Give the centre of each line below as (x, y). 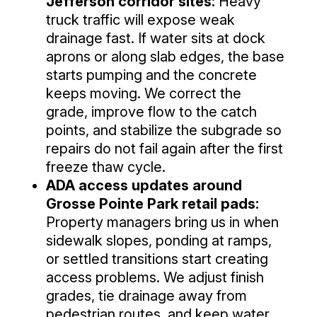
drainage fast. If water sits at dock (155, 38)
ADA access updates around (144, 185)
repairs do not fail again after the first (164, 148)
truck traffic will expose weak (140, 19)
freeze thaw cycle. (105, 167)
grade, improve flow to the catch (151, 111)
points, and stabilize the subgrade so (163, 130)
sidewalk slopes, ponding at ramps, (158, 240)
